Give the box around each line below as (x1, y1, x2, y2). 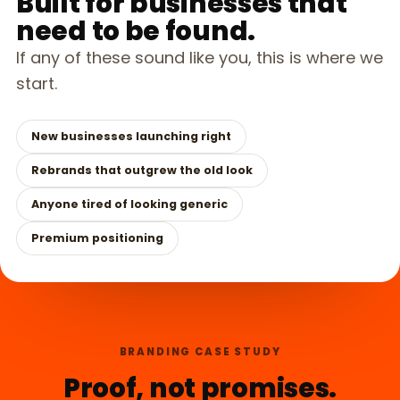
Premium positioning (31, 230, 163, 246)
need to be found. (16, 12, 255, 50)
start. (16, 72, 57, 96)
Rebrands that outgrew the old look (31, 162, 253, 179)
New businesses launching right (31, 129, 231, 145)
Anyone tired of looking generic (31, 196, 228, 212)
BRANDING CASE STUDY (119, 345, 281, 360)
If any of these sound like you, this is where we (16, 46, 383, 70)
